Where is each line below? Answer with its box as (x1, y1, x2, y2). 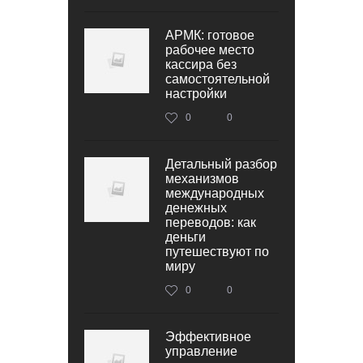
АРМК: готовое (165, 28, 254, 42)
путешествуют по (165, 244, 269, 258)
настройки (165, 86, 227, 100)
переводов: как (165, 215, 256, 229)
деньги (165, 229, 206, 244)
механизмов (165, 171, 239, 186)
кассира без (165, 57, 237, 71)
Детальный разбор (165, 156, 277, 171)
